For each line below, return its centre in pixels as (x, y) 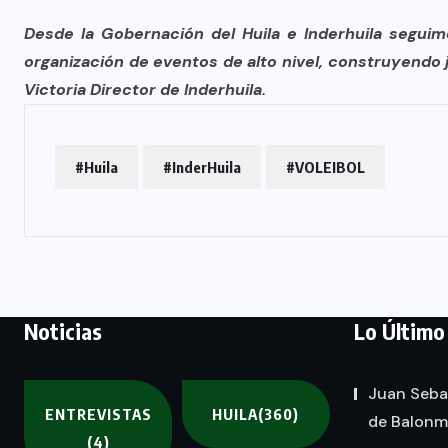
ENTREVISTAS (98, 414)
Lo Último (399, 331)
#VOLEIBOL (325, 167)
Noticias (63, 331)
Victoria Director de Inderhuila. (145, 89)
